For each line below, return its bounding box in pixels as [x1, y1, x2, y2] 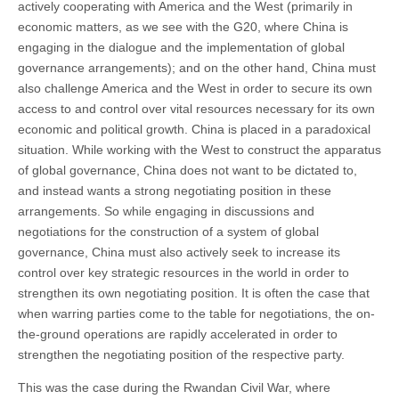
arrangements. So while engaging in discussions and [18, 203, 314, 218]
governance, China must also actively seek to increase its [18, 244, 340, 259]
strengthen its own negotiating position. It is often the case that [18, 285, 370, 300]
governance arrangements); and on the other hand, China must [18, 60, 376, 75]
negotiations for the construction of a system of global [18, 224, 319, 239]
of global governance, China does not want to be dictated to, [18, 162, 357, 177]
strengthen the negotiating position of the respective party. [18, 346, 345, 362]
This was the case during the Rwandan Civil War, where [18, 379, 330, 395]
